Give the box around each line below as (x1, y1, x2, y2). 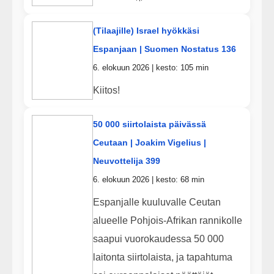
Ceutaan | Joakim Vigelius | (92, 138, 206, 148)
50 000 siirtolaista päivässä (92, 119, 206, 130)
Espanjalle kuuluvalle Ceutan (92, 196, 221, 207)
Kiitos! (92, 84, 120, 95)
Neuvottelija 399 (92, 156, 160, 166)
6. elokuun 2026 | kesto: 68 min (92, 175, 204, 185)
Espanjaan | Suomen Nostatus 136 (92, 44, 236, 54)
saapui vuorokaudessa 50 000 (92, 233, 224, 244)
